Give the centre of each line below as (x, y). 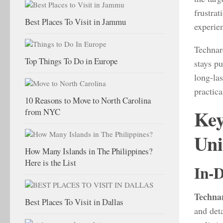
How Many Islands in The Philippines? (89, 151)
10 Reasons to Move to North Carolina (88, 100)
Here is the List (51, 162)
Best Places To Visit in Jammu (75, 21)
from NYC (43, 111)
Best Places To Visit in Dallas (74, 202)
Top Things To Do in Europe (71, 61)
